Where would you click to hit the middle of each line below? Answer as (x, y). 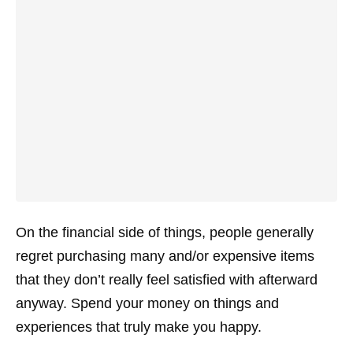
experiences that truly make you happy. (139, 327)
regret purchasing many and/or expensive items (165, 256)
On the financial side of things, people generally (165, 232)
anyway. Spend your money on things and (147, 303)
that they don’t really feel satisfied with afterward (167, 280)
